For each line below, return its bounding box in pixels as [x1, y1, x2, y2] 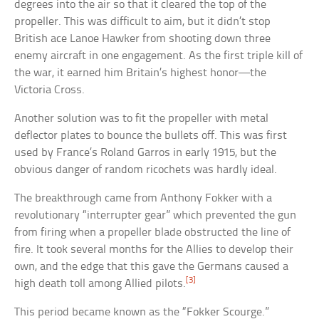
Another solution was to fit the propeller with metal [14, 113, 269, 125]
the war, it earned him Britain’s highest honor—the [14, 67, 267, 80]
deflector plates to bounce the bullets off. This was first [14, 130, 288, 142]
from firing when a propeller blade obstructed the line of [14, 226, 291, 239]
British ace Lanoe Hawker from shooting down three [14, 33, 271, 46]
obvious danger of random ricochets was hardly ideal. [14, 164, 278, 177]
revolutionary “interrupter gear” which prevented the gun [14, 209, 297, 222]
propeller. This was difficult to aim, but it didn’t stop [14, 16, 271, 28]
